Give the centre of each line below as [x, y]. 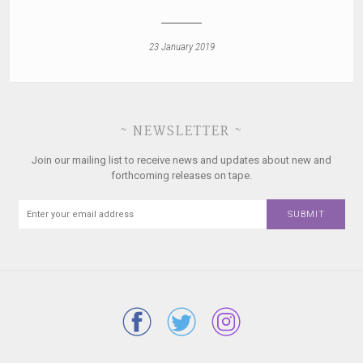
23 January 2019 [181, 46]
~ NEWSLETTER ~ [181, 131]
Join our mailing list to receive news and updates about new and [181, 160]
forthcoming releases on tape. [181, 175]
